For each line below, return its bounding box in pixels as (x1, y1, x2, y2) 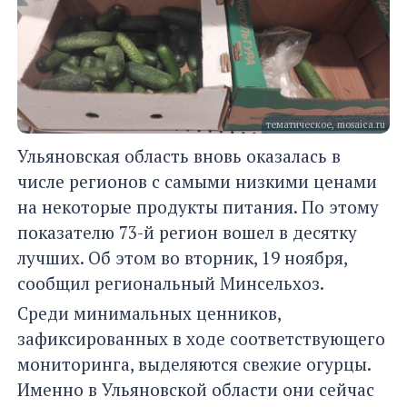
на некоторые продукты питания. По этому (17, 195, 379, 219)
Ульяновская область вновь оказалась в (17, 144, 341, 168)
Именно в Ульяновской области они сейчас (17, 378, 374, 402)
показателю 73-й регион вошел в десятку (17, 221, 357, 244)
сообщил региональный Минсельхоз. (17, 272, 324, 295)
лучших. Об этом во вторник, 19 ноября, (17, 246, 347, 270)
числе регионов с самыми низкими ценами (17, 170, 377, 194)
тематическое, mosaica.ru (266, 118, 385, 132)
